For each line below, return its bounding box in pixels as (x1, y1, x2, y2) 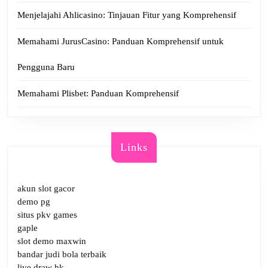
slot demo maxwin (17, 236, 86, 246)
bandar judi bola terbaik (17, 249, 106, 259)
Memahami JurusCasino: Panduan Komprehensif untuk (17, 36, 224, 46)
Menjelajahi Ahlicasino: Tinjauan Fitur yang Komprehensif (17, 10, 236, 20)
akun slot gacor (17, 183, 75, 193)
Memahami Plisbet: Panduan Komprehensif (17, 88, 179, 98)
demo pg (17, 196, 50, 206)
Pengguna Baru (17, 62, 75, 72)
